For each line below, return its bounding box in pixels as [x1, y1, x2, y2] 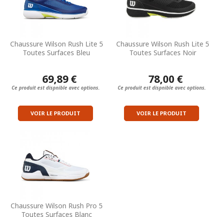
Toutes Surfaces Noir [129, 47, 196, 57]
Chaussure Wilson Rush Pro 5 [10, 201, 103, 210]
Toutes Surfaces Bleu [23, 47, 90, 57]
